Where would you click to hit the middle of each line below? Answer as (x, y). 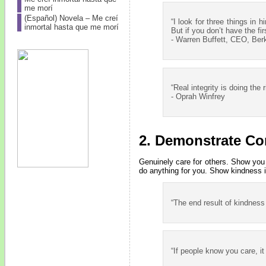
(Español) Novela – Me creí (71, 18)
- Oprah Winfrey (198, 97)
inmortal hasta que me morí (71, 27)
